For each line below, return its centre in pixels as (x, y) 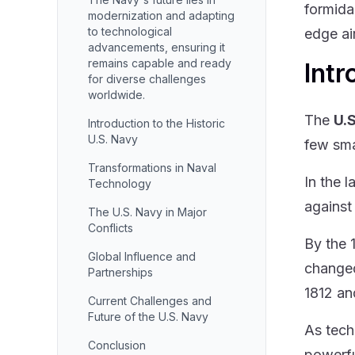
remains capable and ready (160, 63)
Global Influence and (142, 256)
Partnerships (120, 272)
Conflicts (111, 228)
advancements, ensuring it (157, 47)
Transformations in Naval (152, 168)
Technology (120, 183)
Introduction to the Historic (157, 123)
